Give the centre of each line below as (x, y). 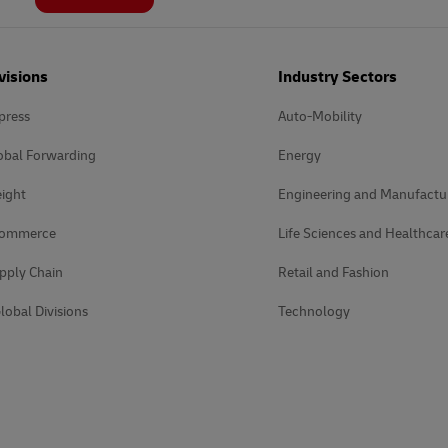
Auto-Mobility (320, 116)
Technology (314, 311)
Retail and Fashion (333, 272)
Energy (299, 155)
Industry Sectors (337, 77)
